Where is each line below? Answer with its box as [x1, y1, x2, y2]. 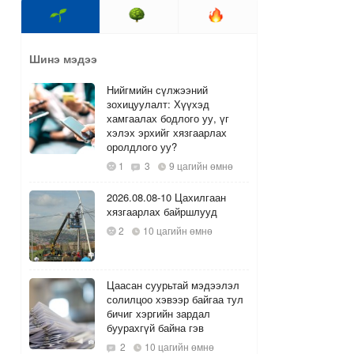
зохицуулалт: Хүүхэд [106, 96, 209, 112]
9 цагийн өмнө [166, 159, 233, 173]
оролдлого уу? [106, 139, 177, 155]
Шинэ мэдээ [29, 51, 97, 67]
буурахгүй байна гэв [106, 320, 204, 336]
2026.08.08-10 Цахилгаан [106, 190, 226, 205]
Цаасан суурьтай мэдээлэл [106, 277, 239, 293]
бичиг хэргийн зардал [106, 306, 210, 322]
